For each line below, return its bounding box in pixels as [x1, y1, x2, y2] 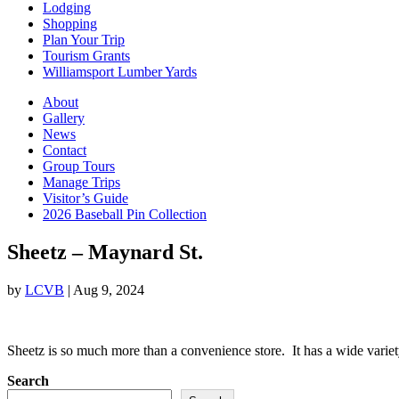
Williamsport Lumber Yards [43, 63, 197, 79]
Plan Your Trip [43, 31, 125, 47]
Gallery [43, 110, 85, 126]
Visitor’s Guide [43, 190, 128, 206]
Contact [43, 142, 86, 158]
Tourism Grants [43, 47, 130, 63]
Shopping [43, 15, 97, 31]
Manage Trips [43, 174, 120, 190]
